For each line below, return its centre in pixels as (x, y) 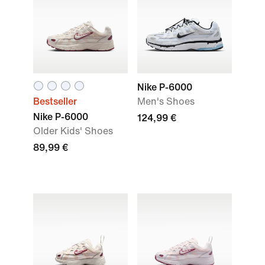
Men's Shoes (166, 101)
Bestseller (55, 101)
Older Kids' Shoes (73, 131)
